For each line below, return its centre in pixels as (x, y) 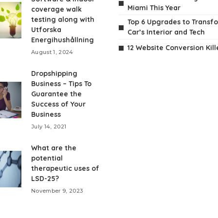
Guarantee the (56, 94)
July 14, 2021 (49, 127)
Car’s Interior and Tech (166, 32)
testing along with (63, 20)
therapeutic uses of (65, 169)
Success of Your (58, 104)
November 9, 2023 (57, 191)
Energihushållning (63, 40)
